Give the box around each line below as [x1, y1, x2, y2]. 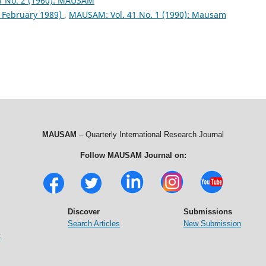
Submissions [183, 207, 232, 216]
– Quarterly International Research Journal [77, 129, 224, 139]
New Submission [183, 218, 241, 228]
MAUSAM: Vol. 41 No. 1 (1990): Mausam [69, 8, 226, 20]
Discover [68, 207, 100, 216]
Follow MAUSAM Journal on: [80, 150, 186, 160]
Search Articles [68, 218, 120, 228]
